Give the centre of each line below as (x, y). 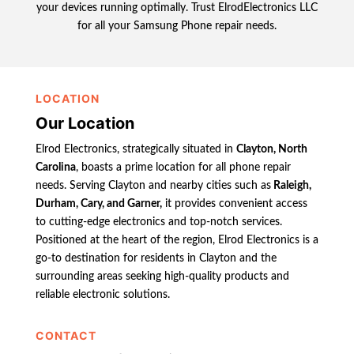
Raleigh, (291, 185)
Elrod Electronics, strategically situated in (136, 149)
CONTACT (66, 335)
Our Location (85, 123)
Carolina (55, 167)
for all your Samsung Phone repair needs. (177, 26)
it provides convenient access (234, 203)
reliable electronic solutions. (102, 294)
